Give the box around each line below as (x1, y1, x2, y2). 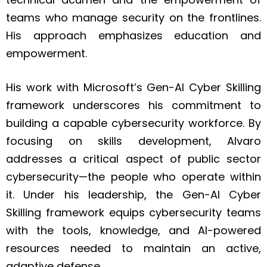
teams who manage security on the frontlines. (6, 10, 261, 26)
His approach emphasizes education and (6, 28, 261, 44)
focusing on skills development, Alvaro (6, 133, 261, 149)
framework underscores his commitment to (6, 98, 261, 113)
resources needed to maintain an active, (6, 241, 261, 256)
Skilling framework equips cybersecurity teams (6, 205, 261, 221)
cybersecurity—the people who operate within (6, 169, 261, 185)
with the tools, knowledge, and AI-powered (6, 223, 261, 238)
